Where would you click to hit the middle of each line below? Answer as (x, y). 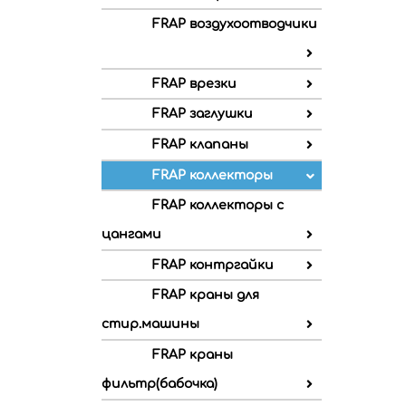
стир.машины (150, 324)
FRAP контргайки (213, 265)
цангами (131, 235)
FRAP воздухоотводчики (235, 24)
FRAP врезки (194, 83)
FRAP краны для (206, 295)
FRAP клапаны (200, 145)
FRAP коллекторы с (218, 206)
